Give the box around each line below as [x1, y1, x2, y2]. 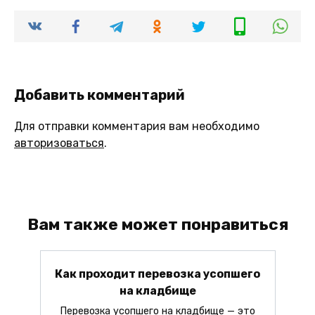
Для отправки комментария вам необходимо [14, 120, 259, 134]
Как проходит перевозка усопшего [55, 266, 260, 281]
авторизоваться [14, 136, 104, 150]
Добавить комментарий [14, 86, 185, 104]
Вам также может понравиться [27, 214, 288, 235]
